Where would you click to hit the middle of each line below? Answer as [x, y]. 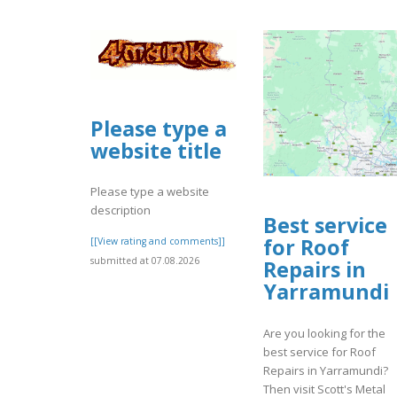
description [121, 210]
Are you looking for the [324, 333]
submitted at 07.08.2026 [145, 261]
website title [156, 151]
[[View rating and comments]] [158, 241]
